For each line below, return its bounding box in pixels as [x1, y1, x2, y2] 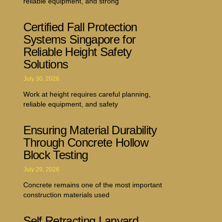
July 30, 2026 [23, 75, 59, 82]
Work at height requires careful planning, [23, 90, 151, 98]
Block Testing [23, 148, 88, 162]
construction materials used [23, 190, 110, 199]
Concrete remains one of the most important [23, 180, 162, 189]
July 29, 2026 [23, 166, 59, 173]
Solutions [23, 57, 68, 71]
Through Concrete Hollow [23, 135, 148, 149]
